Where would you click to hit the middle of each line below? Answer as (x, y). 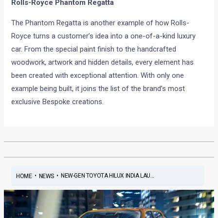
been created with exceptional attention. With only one (98, 75)
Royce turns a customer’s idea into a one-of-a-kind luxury (104, 36)
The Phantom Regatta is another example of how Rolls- (100, 23)
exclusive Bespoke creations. (58, 101)
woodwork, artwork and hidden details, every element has (103, 62)
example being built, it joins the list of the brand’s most (98, 88)
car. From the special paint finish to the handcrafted (94, 49)
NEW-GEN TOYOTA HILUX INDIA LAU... (107, 176)
